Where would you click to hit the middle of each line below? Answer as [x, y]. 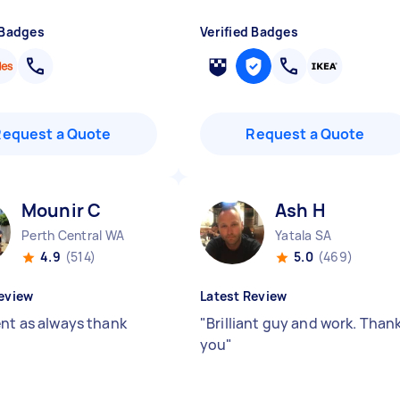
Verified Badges [249, 32]
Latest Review [244, 296]
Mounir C [62, 210]
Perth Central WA [73, 235]
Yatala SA [304, 235]
